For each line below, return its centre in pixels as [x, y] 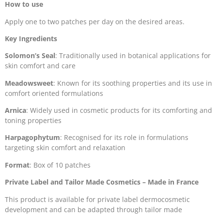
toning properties [33, 121]
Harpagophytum [32, 138]
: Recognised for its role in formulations [124, 138]
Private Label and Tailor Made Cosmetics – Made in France [102, 182]
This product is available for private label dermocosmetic [97, 199]
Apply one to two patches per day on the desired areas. [95, 21]
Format [17, 165]
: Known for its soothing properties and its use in [133, 83]
